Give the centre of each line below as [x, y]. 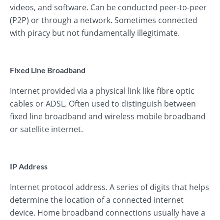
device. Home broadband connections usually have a [108, 213]
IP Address [29, 166]
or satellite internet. [46, 129]
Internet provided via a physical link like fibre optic [102, 91]
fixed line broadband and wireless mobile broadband [108, 116]
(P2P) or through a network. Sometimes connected [104, 20]
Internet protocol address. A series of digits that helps [110, 187]
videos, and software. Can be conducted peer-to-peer [108, 7]
